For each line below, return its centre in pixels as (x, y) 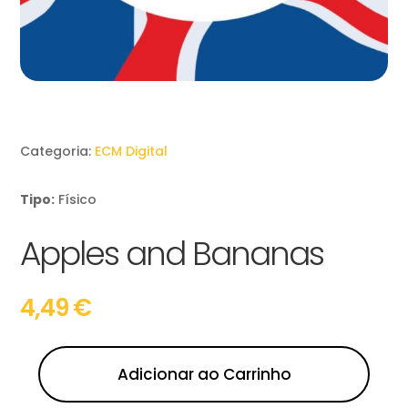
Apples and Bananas (172, 254)
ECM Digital (132, 152)
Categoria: (58, 152)
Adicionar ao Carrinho (204, 375)
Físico (78, 200)
